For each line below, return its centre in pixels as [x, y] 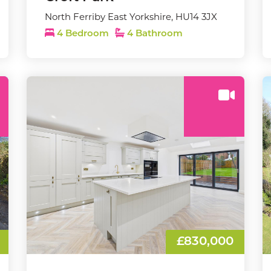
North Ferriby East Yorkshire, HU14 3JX [131, 17]
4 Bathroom [154, 34]
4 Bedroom [83, 34]
